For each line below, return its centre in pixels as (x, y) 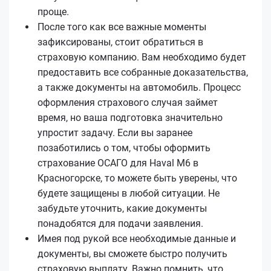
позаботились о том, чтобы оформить (124, 148)
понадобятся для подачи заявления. (120, 223)
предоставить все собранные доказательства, (143, 72)
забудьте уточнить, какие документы (122, 208)
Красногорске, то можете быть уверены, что (137, 178)
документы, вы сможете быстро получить (132, 253)
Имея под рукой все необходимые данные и (137, 238)
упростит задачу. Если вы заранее (115, 132)
